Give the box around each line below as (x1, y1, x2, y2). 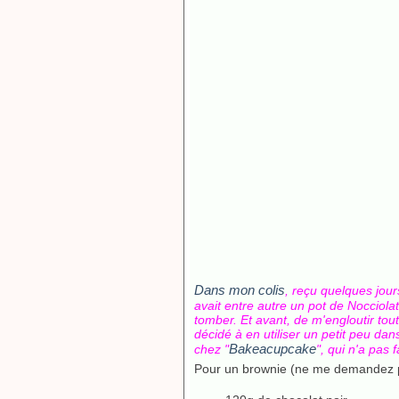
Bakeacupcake (229, 341, 316, 356)
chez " (194, 342, 229, 356)
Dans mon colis (194, 282, 285, 297)
